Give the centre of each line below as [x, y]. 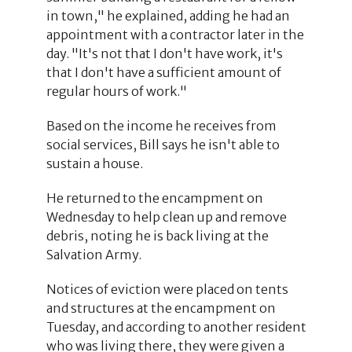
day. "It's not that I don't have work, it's [164, 53]
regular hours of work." [116, 91]
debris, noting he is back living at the [157, 235]
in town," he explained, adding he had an [168, 15]
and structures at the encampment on [161, 308]
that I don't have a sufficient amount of [163, 72]
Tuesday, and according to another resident [176, 326]
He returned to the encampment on [154, 198]
